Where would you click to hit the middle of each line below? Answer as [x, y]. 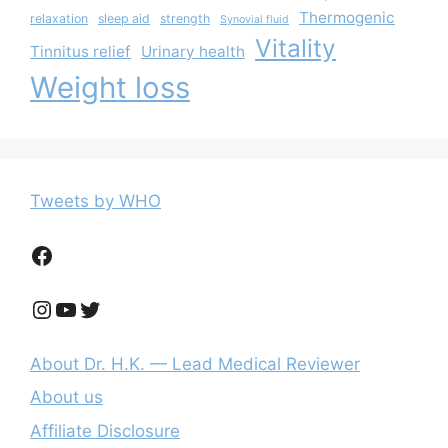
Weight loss [110, 87]
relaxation [59, 18]
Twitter [117, 308]
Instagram [86, 308]
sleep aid [124, 18]
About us [66, 397]
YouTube [101, 308]
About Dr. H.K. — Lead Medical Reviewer [195, 363]
